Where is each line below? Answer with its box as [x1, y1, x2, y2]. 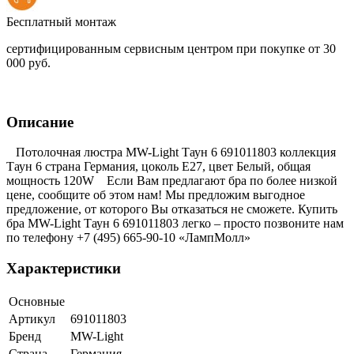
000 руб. [6, 55, 51, 70]
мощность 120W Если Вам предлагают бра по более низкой [6, 174, 337, 188]
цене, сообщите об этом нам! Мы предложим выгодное [6, 188, 305, 202]
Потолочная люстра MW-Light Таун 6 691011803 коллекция [6, 145, 336, 160]
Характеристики [6, 259, 121, 277]
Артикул [9, 311, 55, 326]
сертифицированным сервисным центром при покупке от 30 [6, 41, 336, 55]
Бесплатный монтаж [6, 14, 116, 28]
